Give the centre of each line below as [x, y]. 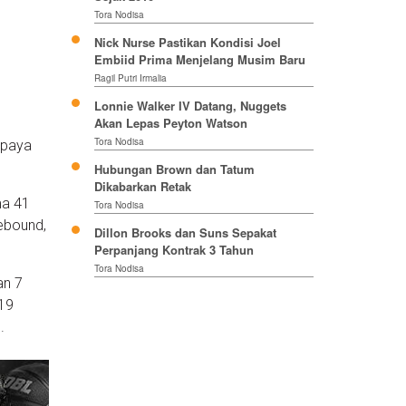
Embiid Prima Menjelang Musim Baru [199, 60]
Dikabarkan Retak [142, 187]
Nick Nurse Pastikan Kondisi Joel [187, 43]
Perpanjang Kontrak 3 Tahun [174, 250]
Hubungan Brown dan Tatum [174, 169]
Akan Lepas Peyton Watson [170, 123]
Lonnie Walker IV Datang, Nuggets [190, 106]
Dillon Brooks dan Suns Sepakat [185, 233]
